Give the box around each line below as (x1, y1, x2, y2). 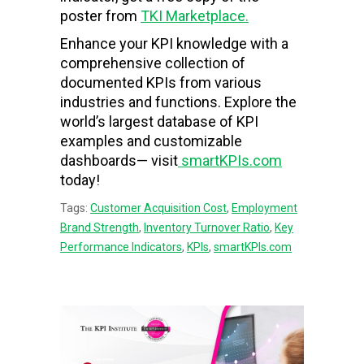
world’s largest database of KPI (60, 112, 258, 130)
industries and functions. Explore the (60, 93, 297, 110)
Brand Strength (60, 220, 139, 234)
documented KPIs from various (60, 73, 262, 91)
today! (60, 171, 100, 188)
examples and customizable (60, 132, 242, 149)
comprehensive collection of (60, 54, 245, 71)
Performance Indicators (60, 240, 182, 253)
